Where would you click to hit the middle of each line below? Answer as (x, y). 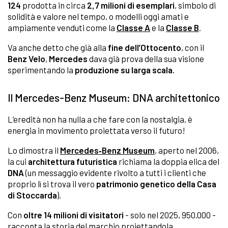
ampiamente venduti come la (61, 28)
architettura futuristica (73, 162)
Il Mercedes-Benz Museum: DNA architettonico (114, 98)
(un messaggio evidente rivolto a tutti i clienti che (116, 173)
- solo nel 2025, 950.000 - (170, 215)
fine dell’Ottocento (145, 48)
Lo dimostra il (33, 150)
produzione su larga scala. (125, 70)
